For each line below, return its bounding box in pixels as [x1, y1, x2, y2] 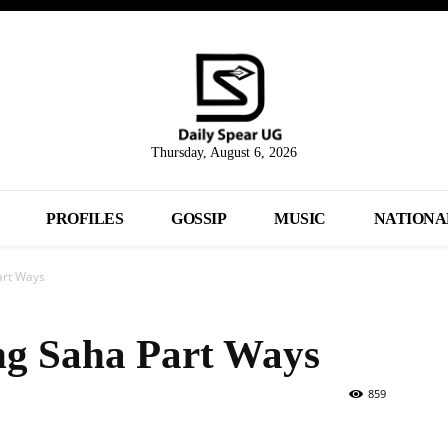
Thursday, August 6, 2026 [150, 145, 297, 161]
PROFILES [46, 210, 124, 228]
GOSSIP [171, 210, 227, 228]
